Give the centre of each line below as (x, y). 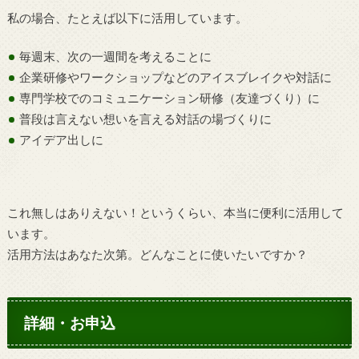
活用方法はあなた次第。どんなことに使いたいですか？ (157, 254)
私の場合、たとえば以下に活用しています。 (127, 17)
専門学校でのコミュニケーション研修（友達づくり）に (170, 98)
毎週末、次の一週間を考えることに (116, 56)
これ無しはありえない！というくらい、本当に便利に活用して (175, 213)
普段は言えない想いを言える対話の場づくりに (146, 119)
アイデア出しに (62, 140)
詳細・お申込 (70, 322)
